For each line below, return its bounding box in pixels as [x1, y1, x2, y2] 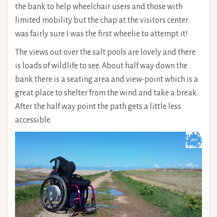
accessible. [15, 115, 51, 124]
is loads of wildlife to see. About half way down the [15, 61, 187, 70]
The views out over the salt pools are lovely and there [15, 47, 196, 57]
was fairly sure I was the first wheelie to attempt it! [15, 29, 188, 38]
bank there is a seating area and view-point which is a [15, 75, 198, 84]
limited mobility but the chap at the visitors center [15, 15, 188, 25]
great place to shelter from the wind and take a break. [15, 88, 198, 97]
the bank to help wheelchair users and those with [15, 2, 183, 11]
